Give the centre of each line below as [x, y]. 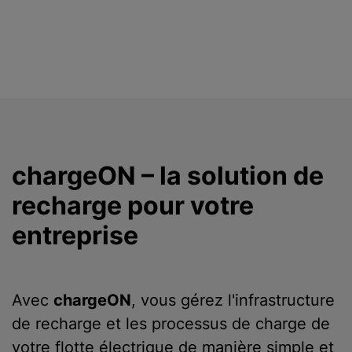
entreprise [75, 235]
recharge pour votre [133, 205]
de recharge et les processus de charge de [171, 324]
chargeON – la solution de [168, 176]
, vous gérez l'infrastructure [233, 300]
